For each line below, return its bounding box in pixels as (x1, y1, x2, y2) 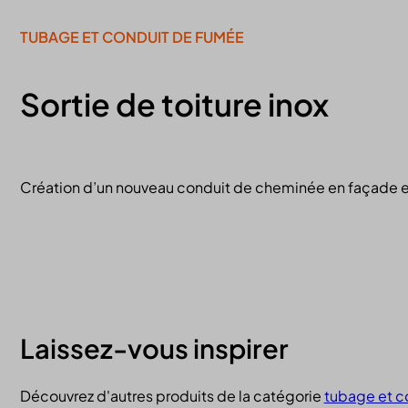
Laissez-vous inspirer (19, 331, 289, 365)
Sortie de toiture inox (19, 84, 329, 125)
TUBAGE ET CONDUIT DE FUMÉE (19, 27, 244, 47)
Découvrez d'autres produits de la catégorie (19, 386, 324, 406)
